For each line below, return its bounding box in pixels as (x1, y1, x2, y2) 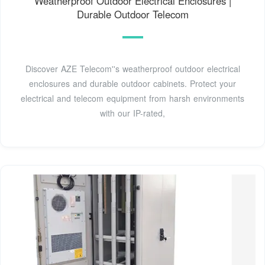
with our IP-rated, (100, 106, 165, 119)
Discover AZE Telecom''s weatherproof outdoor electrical (25, 62, 240, 75)
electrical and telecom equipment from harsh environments (21, 92, 244, 104)
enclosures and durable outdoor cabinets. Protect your (29, 77, 236, 89)
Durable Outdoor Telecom (76, 7, 189, 21)
